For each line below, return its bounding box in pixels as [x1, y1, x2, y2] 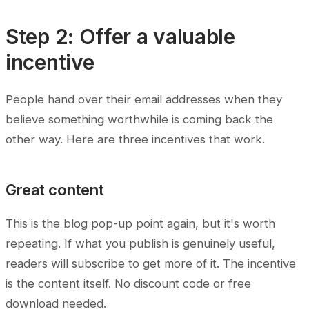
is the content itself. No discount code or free [6, 277, 251, 291]
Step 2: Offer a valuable [6, 24, 235, 50]
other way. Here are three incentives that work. [6, 132, 265, 147]
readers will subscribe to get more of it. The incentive [6, 257, 296, 271]
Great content [6, 181, 104, 199]
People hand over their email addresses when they [6, 92, 282, 107]
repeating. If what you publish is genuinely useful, [6, 237, 275, 251]
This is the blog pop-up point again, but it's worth [6, 217, 275, 231]
